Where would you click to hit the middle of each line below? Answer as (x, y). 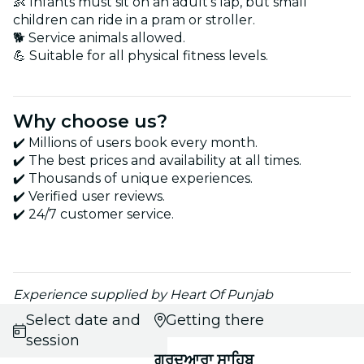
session (52, 340)
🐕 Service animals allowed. (99, 37)
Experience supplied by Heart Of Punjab (143, 294)
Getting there (214, 320)
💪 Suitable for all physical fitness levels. (141, 55)
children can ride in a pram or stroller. (134, 19)
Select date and (83, 320)
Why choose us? (90, 121)
